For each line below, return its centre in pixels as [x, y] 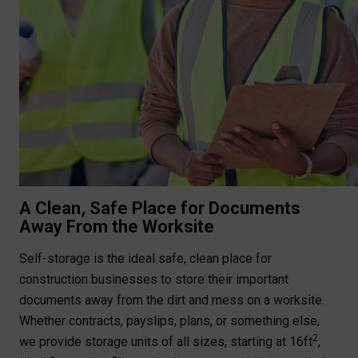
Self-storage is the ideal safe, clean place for [145, 259]
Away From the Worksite [117, 227]
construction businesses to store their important [154, 280]
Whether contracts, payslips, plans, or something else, [169, 321]
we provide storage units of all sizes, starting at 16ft [166, 342]
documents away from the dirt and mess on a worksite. [172, 300]
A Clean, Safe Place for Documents [160, 209]
